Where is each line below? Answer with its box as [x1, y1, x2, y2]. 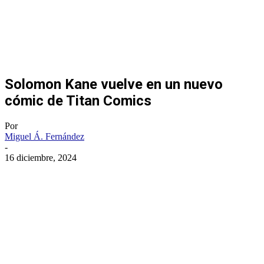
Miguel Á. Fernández [5, 131, 84, 141]
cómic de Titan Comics [5, 92, 151, 109]
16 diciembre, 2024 [5, 152, 77, 163]
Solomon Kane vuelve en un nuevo [5, 75, 223, 93]
